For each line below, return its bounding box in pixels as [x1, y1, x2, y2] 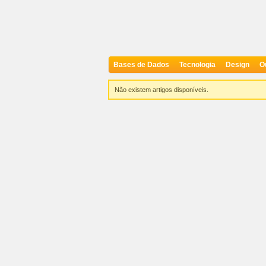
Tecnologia [179, 61, 216, 69]
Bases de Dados [113, 61, 170, 69]
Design [225, 61, 249, 69]
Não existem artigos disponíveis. [114, 86, 208, 94]
